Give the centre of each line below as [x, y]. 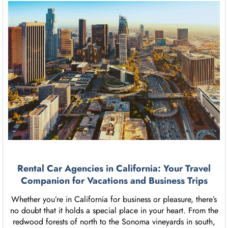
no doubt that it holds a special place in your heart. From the [114, 211]
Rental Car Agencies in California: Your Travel [114, 169]
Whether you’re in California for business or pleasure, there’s [114, 199]
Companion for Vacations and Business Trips [114, 181]
